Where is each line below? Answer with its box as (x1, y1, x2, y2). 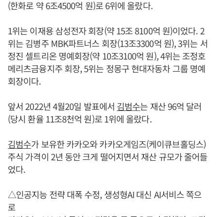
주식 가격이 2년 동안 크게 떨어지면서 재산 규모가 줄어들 (8, 150, 208, 163)
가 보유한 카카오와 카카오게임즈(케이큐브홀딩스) (31, 137, 206, 150)
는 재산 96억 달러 (140, 99, 202, 112)
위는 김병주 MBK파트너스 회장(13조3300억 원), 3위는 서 (8, 36, 208, 49)
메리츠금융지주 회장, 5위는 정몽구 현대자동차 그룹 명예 (8, 62, 206, 75)
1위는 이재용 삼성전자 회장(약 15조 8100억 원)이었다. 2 (8, 24, 204, 37)
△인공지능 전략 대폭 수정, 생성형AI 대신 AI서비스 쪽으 (8, 187, 202, 201)
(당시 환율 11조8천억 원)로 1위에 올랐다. (8, 112, 152, 125)
